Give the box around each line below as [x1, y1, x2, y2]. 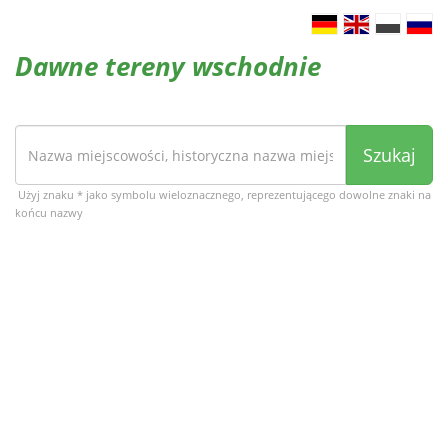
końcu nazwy [15, 205, 83, 220]
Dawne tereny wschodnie [15, 48, 321, 84]
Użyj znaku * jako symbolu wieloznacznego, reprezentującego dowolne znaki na [18, 187, 431, 202]
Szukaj [363, 143, 416, 167]
